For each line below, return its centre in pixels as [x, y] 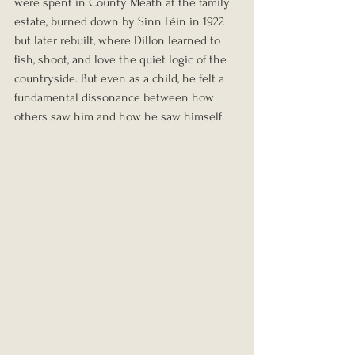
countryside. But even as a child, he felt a [121, 78]
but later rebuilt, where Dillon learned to [119, 40]
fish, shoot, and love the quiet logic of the [122, 59]
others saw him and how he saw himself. [119, 116]
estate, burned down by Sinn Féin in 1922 [121, 21]
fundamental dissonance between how [116, 97]
